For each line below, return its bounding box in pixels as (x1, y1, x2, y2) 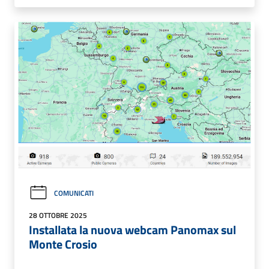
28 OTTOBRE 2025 (29, 209, 87, 221)
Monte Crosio (29, 234, 97, 253)
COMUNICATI (54, 187, 94, 199)
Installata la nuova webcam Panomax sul (29, 220, 236, 239)
